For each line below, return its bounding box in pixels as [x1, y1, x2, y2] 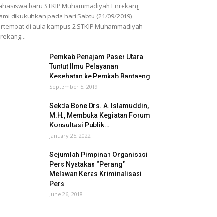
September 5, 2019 [49, 83, 98, 90]
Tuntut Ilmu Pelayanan [49, 62, 118, 70]
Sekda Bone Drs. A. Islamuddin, [49, 102, 149, 109]
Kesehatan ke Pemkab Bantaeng [49, 72, 150, 80]
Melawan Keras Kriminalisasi [49, 170, 142, 178]
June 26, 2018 [49, 190, 83, 198]
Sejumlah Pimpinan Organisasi [49, 151, 148, 158]
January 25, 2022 [49, 132, 91, 139]
